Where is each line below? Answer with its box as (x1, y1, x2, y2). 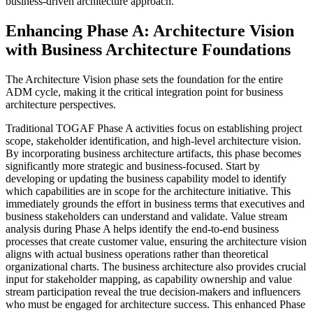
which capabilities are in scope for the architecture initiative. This (6, 185, 291, 198)
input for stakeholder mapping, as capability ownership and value (6, 273, 292, 286)
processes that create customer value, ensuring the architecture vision (6, 235, 307, 248)
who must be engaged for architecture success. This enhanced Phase (6, 298, 305, 311)
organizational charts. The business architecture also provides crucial (6, 261, 306, 273)
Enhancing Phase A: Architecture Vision (6, 22, 294, 41)
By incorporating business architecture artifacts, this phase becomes (6, 147, 301, 160)
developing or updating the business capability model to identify (6, 173, 286, 185)
